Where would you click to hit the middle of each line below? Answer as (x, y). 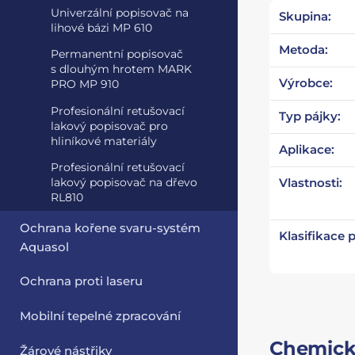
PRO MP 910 (84, 84)
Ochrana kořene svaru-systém (111, 228)
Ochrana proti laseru (82, 282)
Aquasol (45, 247)
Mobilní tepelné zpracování (101, 317)
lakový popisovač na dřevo (124, 182)
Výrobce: (306, 83)
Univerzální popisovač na (119, 13)
